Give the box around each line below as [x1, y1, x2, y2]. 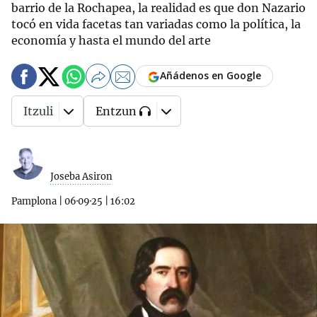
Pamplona [11, 195, 57, 207]
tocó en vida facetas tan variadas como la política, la [11, 17, 301, 31]
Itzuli [23, 104, 53, 118]
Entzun [96, 104, 137, 118]
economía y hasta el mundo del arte [11, 33, 211, 47]
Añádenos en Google [160, 69, 261, 83]
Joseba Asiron [50, 171, 113, 183]
